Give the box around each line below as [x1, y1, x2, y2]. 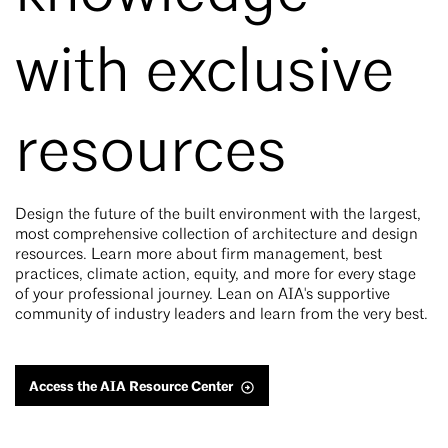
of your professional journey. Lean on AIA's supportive [15, 287, 390, 304]
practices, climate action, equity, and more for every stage [15, 267, 416, 284]
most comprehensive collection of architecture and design [15, 227, 418, 244]
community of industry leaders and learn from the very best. [15, 307, 428, 324]
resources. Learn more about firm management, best [15, 247, 382, 264]
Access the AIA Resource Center [29, 378, 233, 396]
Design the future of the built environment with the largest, [15, 207, 421, 224]
